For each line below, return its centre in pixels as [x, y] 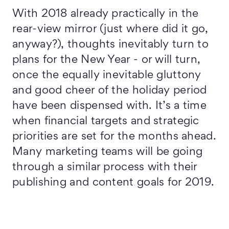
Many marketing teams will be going [108, 152]
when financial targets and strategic [106, 122]
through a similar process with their [105, 168]
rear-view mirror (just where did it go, [110, 30]
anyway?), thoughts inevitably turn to [111, 45]
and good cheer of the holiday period [110, 91]
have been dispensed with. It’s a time [110, 106]
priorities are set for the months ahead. [114, 137]
